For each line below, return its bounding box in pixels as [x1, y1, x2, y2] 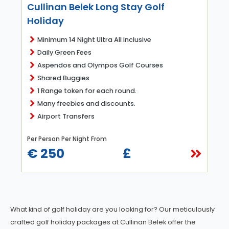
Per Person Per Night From [27, 134, 107, 143]
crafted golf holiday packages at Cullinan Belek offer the [10, 217, 196, 226]
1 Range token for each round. [37, 86, 136, 95]
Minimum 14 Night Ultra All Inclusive [37, 35, 151, 44]
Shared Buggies [37, 73, 89, 82]
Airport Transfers [37, 111, 95, 121]
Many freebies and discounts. [37, 99, 135, 108]
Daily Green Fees [37, 48, 91, 57]
